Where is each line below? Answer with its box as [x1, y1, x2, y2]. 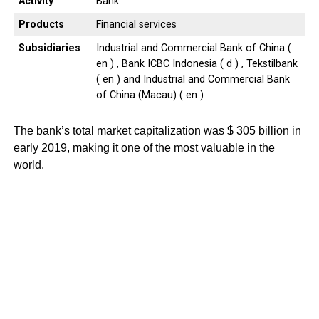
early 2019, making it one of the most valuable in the [13, 141, 275, 154]
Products [18, 18, 64, 31]
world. [13, 158, 47, 171]
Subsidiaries [18, 41, 80, 54]
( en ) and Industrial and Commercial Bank [95, 73, 290, 85]
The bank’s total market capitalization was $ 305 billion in [13, 124, 301, 137]
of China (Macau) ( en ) [95, 88, 204, 101]
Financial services [95, 18, 177, 31]
